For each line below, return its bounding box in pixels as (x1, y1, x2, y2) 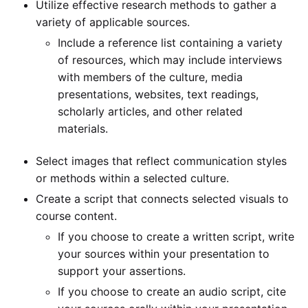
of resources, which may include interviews (58, 53, 282, 67)
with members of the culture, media (58, 70, 243, 85)
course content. (36, 208, 117, 223)
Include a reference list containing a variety (58, 36, 283, 50)
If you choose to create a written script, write (58, 229, 294, 243)
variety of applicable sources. (36, 15, 190, 30)
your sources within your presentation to (58, 246, 269, 261)
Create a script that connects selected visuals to (36, 191, 289, 206)
